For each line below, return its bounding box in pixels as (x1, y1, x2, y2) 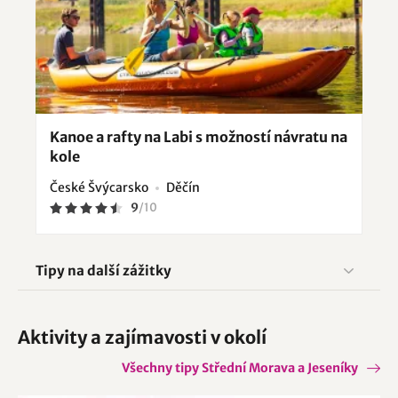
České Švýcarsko (50, 179, 148, 196)
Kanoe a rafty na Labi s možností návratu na (50, 128, 347, 147)
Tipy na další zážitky (36, 262, 171, 280)
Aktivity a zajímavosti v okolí (18, 326, 267, 349)
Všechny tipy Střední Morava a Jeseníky (122, 360, 358, 377)
